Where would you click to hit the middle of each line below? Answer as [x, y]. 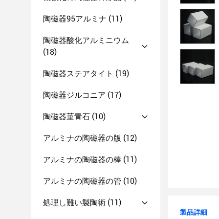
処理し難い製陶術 [74, 203]
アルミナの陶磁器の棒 [82, 160]
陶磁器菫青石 [66, 117]
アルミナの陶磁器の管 [82, 181]
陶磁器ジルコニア [74, 95]
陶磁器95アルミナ [75, 19]
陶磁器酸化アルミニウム [86, 40]
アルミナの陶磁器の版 [82, 138]
